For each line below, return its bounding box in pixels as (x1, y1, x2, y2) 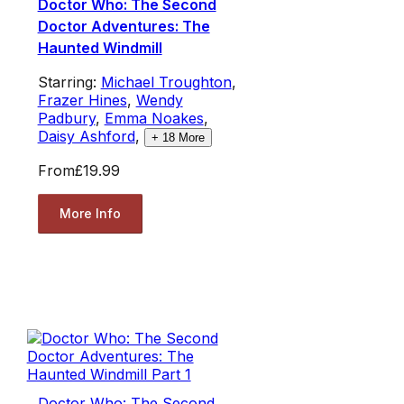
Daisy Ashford (37, 126, 135, 145)
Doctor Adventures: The (37, 16, 210, 35)
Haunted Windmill (37, 38, 162, 57)
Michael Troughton (100, 72, 232, 91)
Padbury (37, 108, 96, 127)
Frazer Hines (37, 90, 127, 109)
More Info (59, 206, 121, 222)
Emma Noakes (104, 108, 204, 127)
